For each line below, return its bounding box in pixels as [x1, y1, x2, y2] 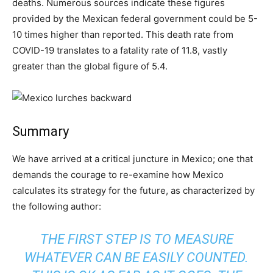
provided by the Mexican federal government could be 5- [12, 12, 258, 24]
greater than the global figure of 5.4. [12, 60, 168, 72]
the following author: [12, 200, 101, 212]
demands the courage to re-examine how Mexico [12, 168, 224, 180]
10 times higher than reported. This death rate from [12, 28, 233, 40]
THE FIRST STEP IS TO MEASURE [40, 231, 233, 247]
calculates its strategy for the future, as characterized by [12, 184, 255, 196]
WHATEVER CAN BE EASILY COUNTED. [24, 249, 249, 265]
